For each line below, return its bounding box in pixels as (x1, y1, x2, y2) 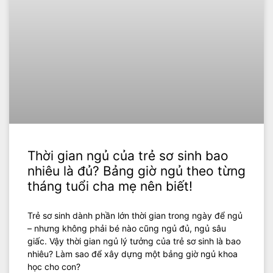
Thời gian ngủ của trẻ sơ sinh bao (27, 147, 229, 163)
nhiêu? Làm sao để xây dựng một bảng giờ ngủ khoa (27, 248, 238, 259)
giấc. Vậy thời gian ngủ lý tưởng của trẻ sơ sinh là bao (27, 235, 241, 246)
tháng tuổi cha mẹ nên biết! (27, 178, 193, 194)
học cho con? (27, 261, 80, 272)
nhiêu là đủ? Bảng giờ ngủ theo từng (27, 163, 246, 179)
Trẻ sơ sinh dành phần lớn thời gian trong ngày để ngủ (27, 210, 243, 221)
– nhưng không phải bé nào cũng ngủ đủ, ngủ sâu (27, 222, 226, 233)
